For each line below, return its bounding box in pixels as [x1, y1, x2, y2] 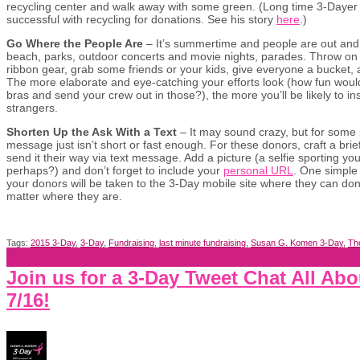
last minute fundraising [159, 237, 246, 247]
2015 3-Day [31, 237, 76, 247]
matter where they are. [6, 189, 122, 202]
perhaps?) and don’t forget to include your [6, 163, 223, 177]
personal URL [223, 163, 293, 177]
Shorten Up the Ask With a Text [6, 125, 177, 138]
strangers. [6, 100, 58, 114]
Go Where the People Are [6, 36, 143, 50]
